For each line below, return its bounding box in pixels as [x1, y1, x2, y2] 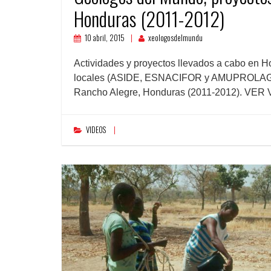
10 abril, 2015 [85, 32, 125, 44]
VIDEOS [86, 124, 106, 135]
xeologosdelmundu [148, 32, 203, 44]
